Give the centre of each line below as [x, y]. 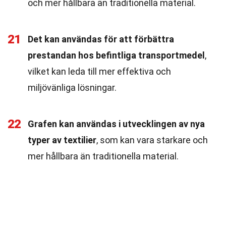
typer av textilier [62, 140]
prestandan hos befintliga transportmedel [116, 55]
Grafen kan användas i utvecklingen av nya [116, 124]
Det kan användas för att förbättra [101, 39]
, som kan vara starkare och [152, 140]
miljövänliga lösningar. [72, 88]
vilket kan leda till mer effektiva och [99, 71]
